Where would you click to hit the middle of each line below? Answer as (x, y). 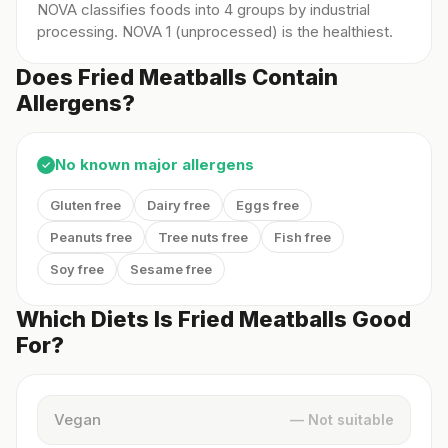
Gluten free (85, 205)
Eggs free (267, 205)
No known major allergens (154, 164)
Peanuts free (91, 237)
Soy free (77, 269)
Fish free (302, 237)
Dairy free (178, 205)
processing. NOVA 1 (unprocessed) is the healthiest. (215, 31)
